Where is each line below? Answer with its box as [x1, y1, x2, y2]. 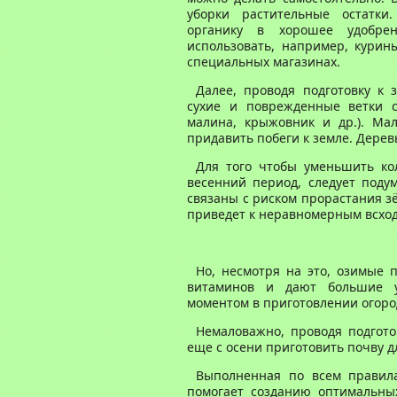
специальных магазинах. [187, 53, 340, 70]
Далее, [196, 82, 245, 98]
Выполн [196, 367, 244, 384]
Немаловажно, [196, 323, 292, 339]
